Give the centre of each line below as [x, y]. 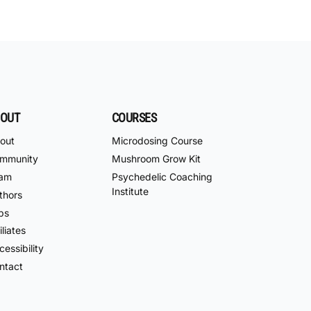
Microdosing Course [157, 141]
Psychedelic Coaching [162, 177]
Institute [130, 192]
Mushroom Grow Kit [156, 159]
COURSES [134, 117]
